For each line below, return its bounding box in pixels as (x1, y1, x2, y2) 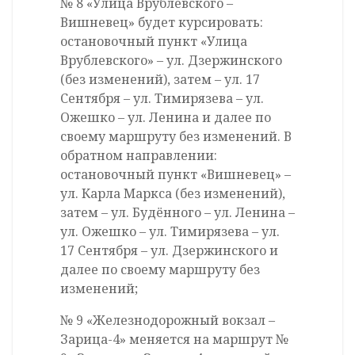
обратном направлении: (60, 147, 217, 165)
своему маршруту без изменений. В (60, 128, 292, 146)
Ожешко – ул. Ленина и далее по (60, 109, 271, 127)
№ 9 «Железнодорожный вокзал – (60, 311, 275, 330)
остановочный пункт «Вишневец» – (60, 166, 291, 184)
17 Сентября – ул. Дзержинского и (60, 242, 278, 260)
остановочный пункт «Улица (60, 32, 247, 51)
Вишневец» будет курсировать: (60, 13, 263, 32)
